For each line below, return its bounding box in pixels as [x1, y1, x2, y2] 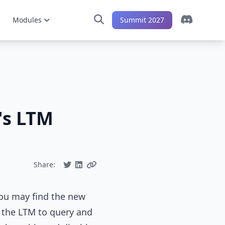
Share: [34, 160, 55, 169]
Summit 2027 [120, 15, 164, 25]
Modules [13, 15, 42, 25]
